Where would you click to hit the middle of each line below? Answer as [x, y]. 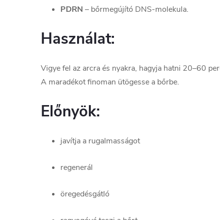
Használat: [78, 39]
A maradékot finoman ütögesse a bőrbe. [110, 82]
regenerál [77, 168]
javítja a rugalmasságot [100, 141]
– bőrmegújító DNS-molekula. [136, 10]
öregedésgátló [85, 194]
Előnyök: [70, 112]
